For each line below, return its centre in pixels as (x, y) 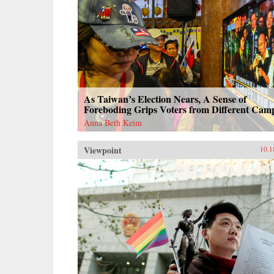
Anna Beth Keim (113, 122)
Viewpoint (103, 150)
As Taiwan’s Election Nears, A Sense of (165, 98)
